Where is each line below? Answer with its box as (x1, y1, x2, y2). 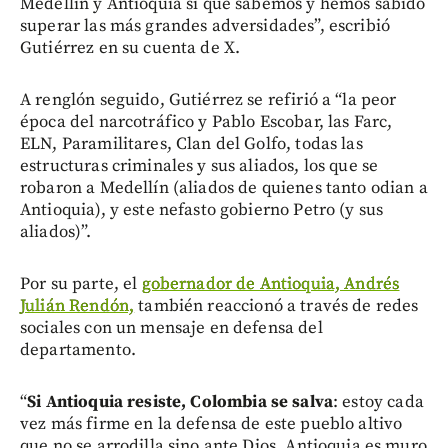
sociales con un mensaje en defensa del (20, 317, 323, 340)
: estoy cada (333, 391, 424, 414)
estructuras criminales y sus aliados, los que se (20, 155, 379, 178)
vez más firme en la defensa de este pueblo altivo (20, 413, 403, 436)
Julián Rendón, (20, 295, 135, 318)
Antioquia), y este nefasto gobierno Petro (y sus (20, 199, 384, 222)
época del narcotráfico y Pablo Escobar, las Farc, (20, 111, 393, 134)
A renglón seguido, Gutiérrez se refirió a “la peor (20, 89, 397, 112)
